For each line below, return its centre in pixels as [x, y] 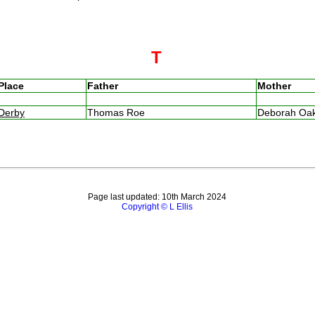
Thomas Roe [118, 112]
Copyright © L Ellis [157, 207]
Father [102, 85]
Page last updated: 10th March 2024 [157, 197]
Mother [274, 85]
